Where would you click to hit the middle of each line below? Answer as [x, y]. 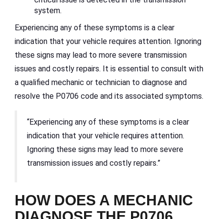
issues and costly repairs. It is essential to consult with [109, 68]
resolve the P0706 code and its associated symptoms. [109, 96]
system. [48, 10]
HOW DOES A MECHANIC [104, 200]
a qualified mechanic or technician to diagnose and [101, 82]
